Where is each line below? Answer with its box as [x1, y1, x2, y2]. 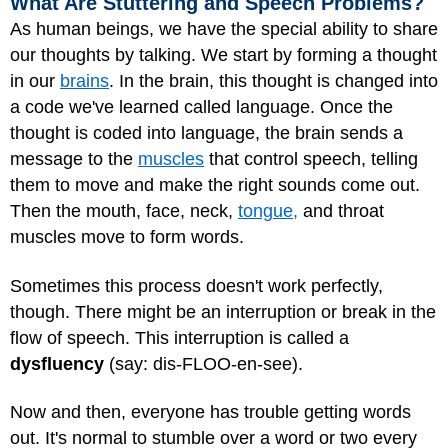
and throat [298, 201, 384, 222]
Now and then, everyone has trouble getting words [10, 402, 411, 423]
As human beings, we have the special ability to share [10, 19, 438, 40]
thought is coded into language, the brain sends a [10, 123, 403, 144]
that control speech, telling [204, 149, 418, 170]
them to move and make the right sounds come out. [10, 175, 420, 196]
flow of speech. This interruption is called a [10, 327, 349, 348]
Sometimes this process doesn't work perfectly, [10, 275, 383, 296]
